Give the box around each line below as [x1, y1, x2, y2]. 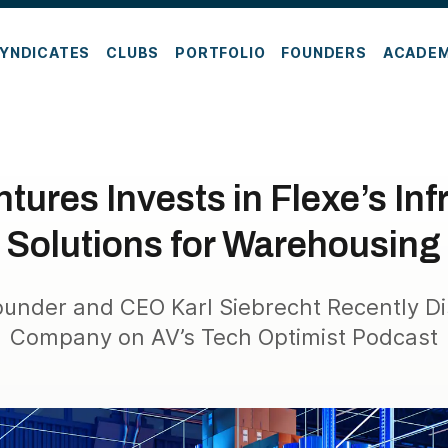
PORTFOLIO [175, 43, 266, 61]
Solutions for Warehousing [6, 225, 442, 265]
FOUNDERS [281, 43, 367, 61]
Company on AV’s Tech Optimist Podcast [10, 324, 438, 350]
